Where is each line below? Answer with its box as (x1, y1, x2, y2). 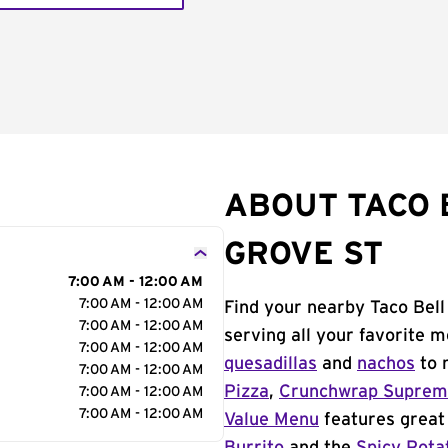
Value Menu (224, 411, 319, 429)
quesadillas (224, 355, 317, 373)
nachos (357, 355, 415, 373)
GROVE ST (224, 238, 383, 270)
